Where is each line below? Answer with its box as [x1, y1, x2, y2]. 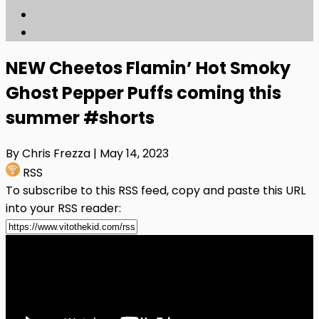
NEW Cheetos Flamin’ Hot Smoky [6, 56, 291, 80]
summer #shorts [6, 105, 155, 130]
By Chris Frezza [6, 145, 93, 162]
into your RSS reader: [6, 199, 121, 216]
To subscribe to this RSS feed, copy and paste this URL [6, 182, 305, 199]
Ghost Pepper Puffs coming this [6, 80, 281, 105]
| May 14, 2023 [93, 145, 169, 162]
